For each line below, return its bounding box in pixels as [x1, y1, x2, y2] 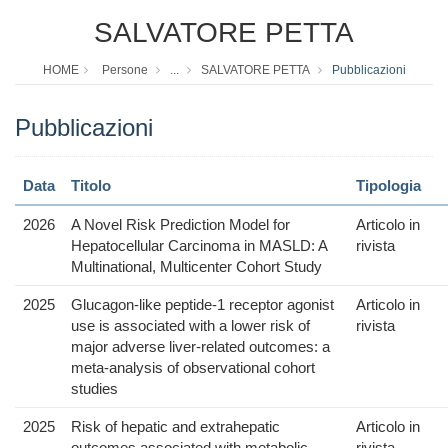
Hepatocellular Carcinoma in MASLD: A [71, 237, 328, 255]
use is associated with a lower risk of [71, 317, 310, 335]
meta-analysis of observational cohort [71, 359, 315, 377]
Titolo [71, 177, 111, 195]
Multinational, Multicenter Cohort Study [71, 258, 322, 276]
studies [71, 380, 118, 398]
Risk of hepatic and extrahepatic [71, 418, 280, 436]
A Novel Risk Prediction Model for [71, 216, 290, 234]
